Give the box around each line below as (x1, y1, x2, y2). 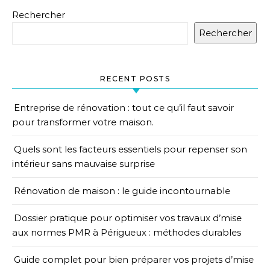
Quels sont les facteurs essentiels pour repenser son (14, 143, 247, 155)
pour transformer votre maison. (12, 116, 154, 128)
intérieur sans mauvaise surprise (12, 158, 155, 169)
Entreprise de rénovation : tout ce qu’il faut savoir (14, 102, 234, 113)
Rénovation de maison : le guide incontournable (14, 185, 230, 196)
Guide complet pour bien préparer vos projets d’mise (14, 254, 254, 265)
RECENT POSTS (100, 74, 170, 83)
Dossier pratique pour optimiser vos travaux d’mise (14, 212, 242, 224)
